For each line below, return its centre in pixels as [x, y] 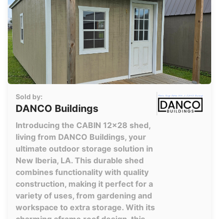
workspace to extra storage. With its [85, 207]
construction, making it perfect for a [84, 184]
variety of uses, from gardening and [84, 196]
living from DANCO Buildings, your [81, 137]
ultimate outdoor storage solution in [84, 149]
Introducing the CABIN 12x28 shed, [83, 125]
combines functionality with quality [82, 172]
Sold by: [29, 97]
